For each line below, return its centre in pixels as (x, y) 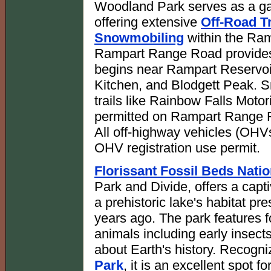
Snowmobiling (139, 38)
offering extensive (148, 22)
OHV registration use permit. (177, 148)
